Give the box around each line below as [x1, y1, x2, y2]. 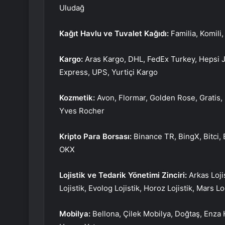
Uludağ [59, 3, 84, 13]
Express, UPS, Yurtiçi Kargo [59, 67, 158, 77]
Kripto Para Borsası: [59, 132, 134, 142]
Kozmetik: [59, 93, 97, 103]
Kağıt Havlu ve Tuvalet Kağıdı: [59, 29, 169, 39]
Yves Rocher [59, 106, 104, 116]
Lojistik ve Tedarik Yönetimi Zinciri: [59, 170, 189, 180]
